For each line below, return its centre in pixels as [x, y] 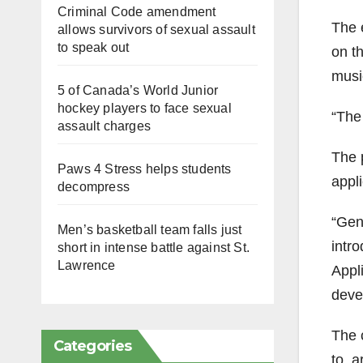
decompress [94, 186]
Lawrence [87, 265]
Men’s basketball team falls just [150, 229]
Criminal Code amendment [137, 11]
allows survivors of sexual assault [156, 29]
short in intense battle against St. [154, 247]
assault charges [104, 126]
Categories [92, 346]
